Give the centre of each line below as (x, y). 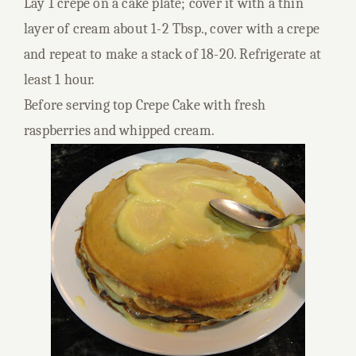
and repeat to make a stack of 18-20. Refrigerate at (173, 54)
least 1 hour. (60, 80)
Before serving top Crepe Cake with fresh (145, 105)
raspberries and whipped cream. (119, 131)
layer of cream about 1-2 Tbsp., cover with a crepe (172, 29)
